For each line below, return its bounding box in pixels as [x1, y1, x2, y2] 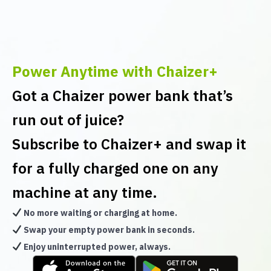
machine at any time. [12, 182, 157, 202]
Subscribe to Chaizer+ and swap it [12, 134, 246, 154]
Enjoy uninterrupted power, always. [21, 241, 171, 252]
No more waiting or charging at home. [21, 207, 177, 218]
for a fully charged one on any [12, 158, 218, 178]
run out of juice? [12, 109, 124, 129]
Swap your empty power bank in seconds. [21, 224, 195, 235]
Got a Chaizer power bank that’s [12, 85, 233, 105]
